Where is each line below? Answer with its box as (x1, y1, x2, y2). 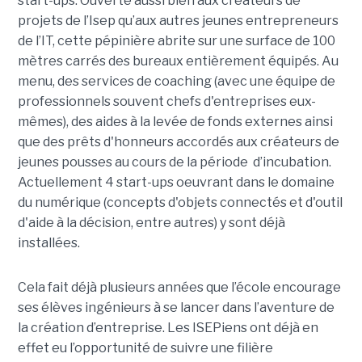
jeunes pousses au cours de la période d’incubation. (17, 154, 331, 170)
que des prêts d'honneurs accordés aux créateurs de (17, 134, 339, 150)
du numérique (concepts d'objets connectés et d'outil (17, 195, 343, 211)
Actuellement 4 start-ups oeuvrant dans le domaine (17, 175, 335, 191)
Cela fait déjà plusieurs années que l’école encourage (17, 280, 341, 296)
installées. (17, 235, 80, 251)
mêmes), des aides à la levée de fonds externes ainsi (17, 114, 333, 130)
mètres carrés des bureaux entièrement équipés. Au (17, 53, 339, 69)
